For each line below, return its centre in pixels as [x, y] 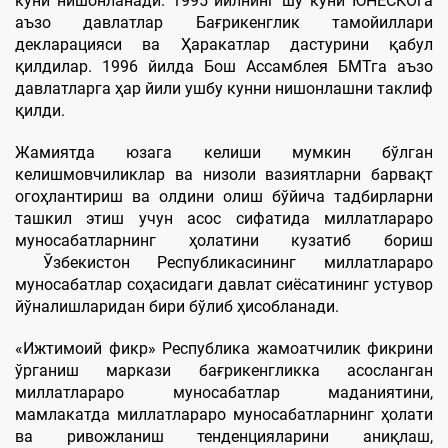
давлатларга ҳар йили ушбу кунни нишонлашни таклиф [224, 88]
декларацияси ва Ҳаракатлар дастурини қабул [224, 44]
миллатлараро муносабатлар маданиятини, [224, 392]
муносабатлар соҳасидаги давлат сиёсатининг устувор [224, 284]
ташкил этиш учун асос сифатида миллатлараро [224, 218]
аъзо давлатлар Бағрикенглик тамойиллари [224, 22]
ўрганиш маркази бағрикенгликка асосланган [224, 370]
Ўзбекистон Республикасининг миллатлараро [224, 262]
